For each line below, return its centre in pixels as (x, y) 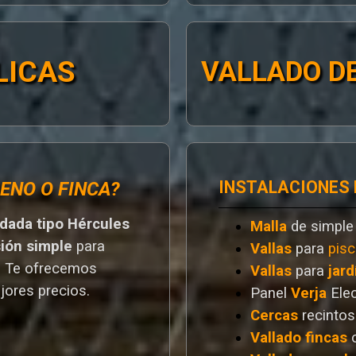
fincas (328, 338)
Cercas (274, 316)
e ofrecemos (55, 268)
